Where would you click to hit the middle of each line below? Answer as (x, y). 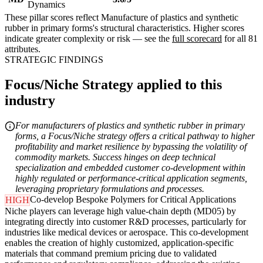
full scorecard (197, 39)
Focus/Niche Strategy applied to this (113, 85)
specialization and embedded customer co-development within (130, 168)
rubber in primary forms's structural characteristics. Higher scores (124, 28)
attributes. (23, 49)
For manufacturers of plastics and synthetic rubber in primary (130, 126)
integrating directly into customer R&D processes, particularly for (125, 222)
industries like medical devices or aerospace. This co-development (127, 232)
